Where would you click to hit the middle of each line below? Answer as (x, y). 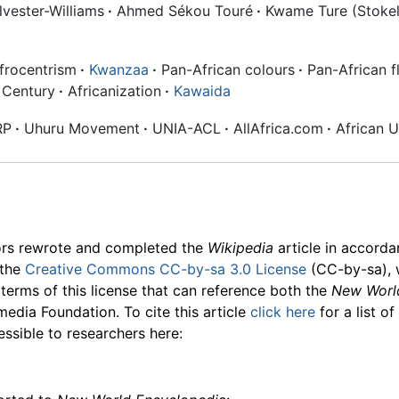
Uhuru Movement (80, 128)
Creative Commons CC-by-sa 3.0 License (166, 269)
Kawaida (202, 90)
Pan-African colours (226, 69)
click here (283, 312)
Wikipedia (240, 248)
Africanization (112, 90)
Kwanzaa (119, 69)
